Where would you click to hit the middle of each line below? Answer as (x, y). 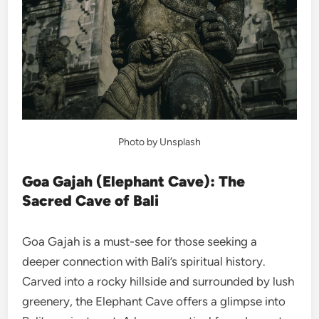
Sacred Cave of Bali (91, 200)
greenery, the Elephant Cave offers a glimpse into (154, 301)
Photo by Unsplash (159, 142)
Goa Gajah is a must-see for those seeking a (140, 241)
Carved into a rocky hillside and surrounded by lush (158, 281)
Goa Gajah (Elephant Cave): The (134, 181)
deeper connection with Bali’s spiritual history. (144, 261)
